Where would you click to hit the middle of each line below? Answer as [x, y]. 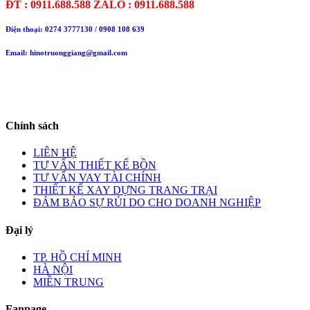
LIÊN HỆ [55, 153]
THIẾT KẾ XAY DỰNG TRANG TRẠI [125, 190]
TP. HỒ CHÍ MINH [77, 257]
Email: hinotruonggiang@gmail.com [66, 52]
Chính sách [32, 126]
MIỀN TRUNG [69, 282]
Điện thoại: [25, 29]
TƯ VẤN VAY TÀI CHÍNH [97, 178]
